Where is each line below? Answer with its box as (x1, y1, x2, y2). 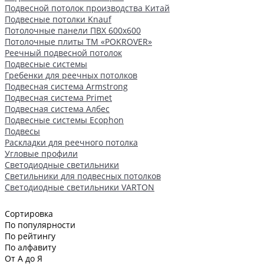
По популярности (5, 219, 75, 230)
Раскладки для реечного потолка (5, 136, 138, 148)
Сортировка (5, 207, 53, 219)
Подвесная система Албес (5, 103, 110, 114)
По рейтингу (5, 230, 55, 242)
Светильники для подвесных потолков (5, 170, 161, 181)
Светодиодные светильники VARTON (5, 181, 154, 193)
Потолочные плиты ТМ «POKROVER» (5, 35, 152, 47)
